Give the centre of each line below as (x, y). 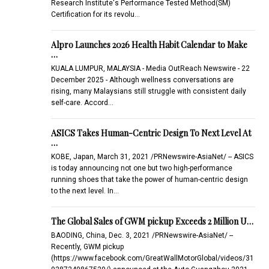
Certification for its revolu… (95, 14)
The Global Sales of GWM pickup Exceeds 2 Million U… (152, 221)
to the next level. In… (85, 191)
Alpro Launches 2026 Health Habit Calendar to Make (149, 44)
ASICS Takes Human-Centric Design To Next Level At (151, 133)
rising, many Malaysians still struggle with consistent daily (148, 91)
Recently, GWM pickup (87, 246)
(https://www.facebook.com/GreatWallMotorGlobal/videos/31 (152, 258)
